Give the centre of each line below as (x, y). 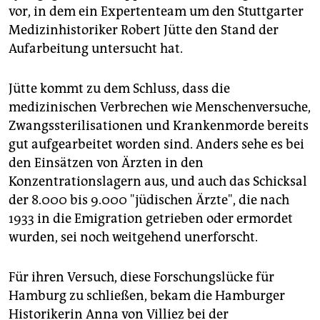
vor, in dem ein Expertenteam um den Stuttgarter (156, 12)
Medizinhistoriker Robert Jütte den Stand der (144, 30)
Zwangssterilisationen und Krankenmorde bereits (159, 126)
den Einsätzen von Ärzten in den (106, 163)
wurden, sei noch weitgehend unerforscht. (133, 237)
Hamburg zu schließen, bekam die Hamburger (147, 296)
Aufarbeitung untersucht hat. (96, 49)
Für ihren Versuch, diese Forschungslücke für (141, 277)
